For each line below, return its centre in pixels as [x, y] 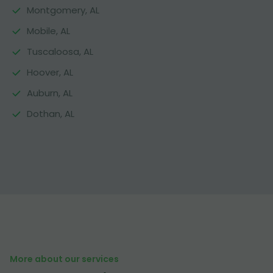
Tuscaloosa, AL [60, 51]
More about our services [64, 259]
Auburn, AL [50, 93]
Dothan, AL [51, 114]
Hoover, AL [50, 72]
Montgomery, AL [63, 10]
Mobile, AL [48, 31]
